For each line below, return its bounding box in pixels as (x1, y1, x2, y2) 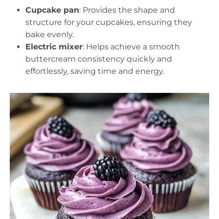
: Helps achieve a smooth (83, 42, 180, 51)
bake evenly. (25, 30, 74, 39)
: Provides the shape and (79, 5, 175, 15)
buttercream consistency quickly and (25, 54, 172, 64)
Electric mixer (25, 42, 83, 51)
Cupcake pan (25, 5, 79, 15)
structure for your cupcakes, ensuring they (25, 18, 192, 27)
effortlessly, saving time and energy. (25, 66, 164, 76)
